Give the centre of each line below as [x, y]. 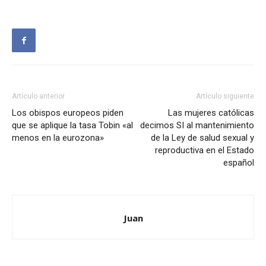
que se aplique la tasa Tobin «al [72, 126]
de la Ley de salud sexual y [202, 138]
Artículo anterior [38, 96]
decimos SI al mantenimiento [197, 126]
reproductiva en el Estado [205, 151]
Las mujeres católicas [211, 113]
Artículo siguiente [225, 96]
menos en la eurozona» [58, 138]
